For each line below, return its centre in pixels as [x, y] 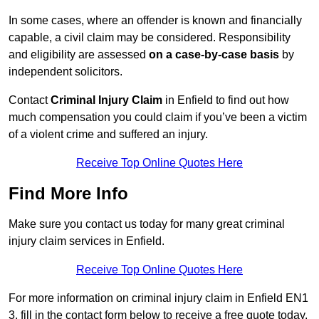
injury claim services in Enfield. [87, 241]
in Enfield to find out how [226, 100]
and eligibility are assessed [79, 55]
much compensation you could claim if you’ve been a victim [158, 117]
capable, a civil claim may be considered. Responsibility [150, 38]
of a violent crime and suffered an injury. [108, 135]
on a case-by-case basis [214, 55]
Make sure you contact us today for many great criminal [147, 224]
